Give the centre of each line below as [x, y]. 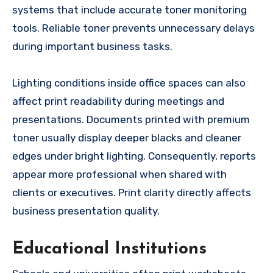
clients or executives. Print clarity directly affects [132, 193]
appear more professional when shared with [119, 175]
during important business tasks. [92, 47]
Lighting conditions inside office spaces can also [129, 83]
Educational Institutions [109, 250]
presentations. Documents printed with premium [131, 120]
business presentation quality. [86, 211]
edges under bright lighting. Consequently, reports [134, 156]
